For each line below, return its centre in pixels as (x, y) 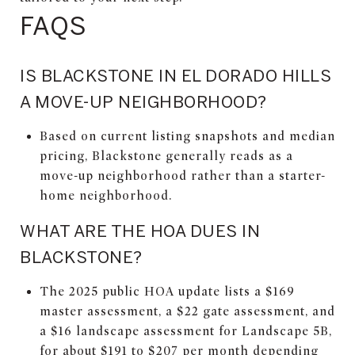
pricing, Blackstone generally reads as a (166, 156)
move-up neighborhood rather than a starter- (182, 176)
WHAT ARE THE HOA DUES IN (140, 230)
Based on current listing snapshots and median (187, 136)
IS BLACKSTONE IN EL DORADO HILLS (176, 75)
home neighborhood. (105, 195)
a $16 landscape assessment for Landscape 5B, (185, 331)
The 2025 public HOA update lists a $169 (167, 291)
